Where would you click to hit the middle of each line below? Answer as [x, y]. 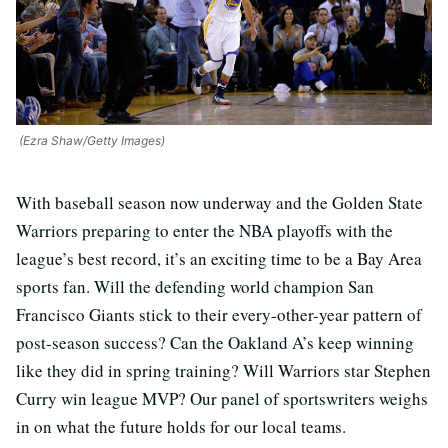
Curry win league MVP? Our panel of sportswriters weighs [222, 398]
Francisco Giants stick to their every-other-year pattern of [219, 314]
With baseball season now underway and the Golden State [219, 202]
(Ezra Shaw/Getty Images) [90, 140]
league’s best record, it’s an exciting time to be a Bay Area [219, 258]
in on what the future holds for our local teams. [181, 426]
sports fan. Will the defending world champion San [195, 286]
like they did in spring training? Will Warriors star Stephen [223, 370]
